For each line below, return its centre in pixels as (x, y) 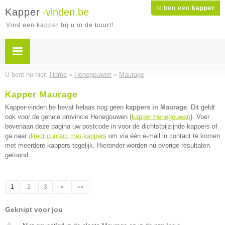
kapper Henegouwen (161, 117)
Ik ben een (174, 8)
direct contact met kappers (68, 136)
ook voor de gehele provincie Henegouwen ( (68, 117)
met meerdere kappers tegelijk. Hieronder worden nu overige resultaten (107, 145)
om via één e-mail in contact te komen (163, 136)
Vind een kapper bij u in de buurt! (60, 25)
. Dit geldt (201, 107)
